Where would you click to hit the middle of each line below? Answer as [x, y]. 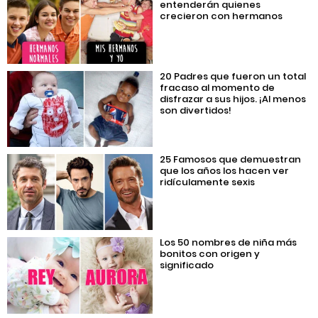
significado [187, 265]
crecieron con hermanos [221, 16]
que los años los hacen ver [225, 171]
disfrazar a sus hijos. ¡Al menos [233, 99]
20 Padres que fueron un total [233, 76]
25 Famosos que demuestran [231, 160]
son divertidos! [196, 110]
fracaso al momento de [218, 87]
